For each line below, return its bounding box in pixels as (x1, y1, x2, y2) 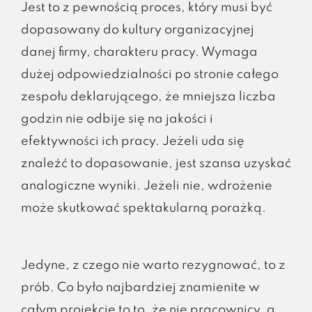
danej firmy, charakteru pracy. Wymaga (20, 45, 258, 58)
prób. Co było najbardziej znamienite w (20, 281, 260, 294)
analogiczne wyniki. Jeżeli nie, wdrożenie (20, 179, 272, 192)
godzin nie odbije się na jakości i (20, 112, 213, 125)
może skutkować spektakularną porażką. (20, 201, 266, 214)
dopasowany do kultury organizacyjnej (20, 23, 254, 36)
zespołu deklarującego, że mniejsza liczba (20, 90, 276, 103)
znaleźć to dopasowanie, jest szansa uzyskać (20, 157, 291, 170)
